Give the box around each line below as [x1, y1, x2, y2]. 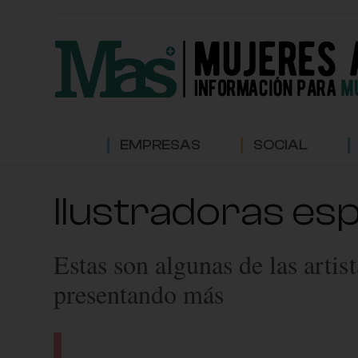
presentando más [54, 276, 225, 311]
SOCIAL [253, 137, 308, 153]
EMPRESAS [120, 137, 201, 153]
